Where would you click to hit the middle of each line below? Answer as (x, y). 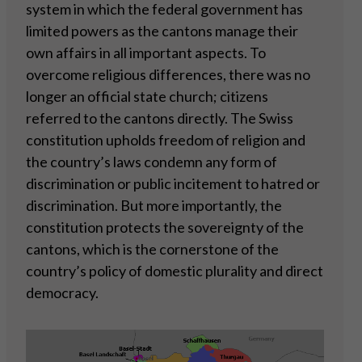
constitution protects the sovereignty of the (165, 227)
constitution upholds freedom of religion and (166, 140)
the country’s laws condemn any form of (152, 162)
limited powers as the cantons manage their (162, 31)
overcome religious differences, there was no (168, 75)
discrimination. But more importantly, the (154, 206)
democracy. (62, 293)
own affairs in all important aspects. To (146, 53)
